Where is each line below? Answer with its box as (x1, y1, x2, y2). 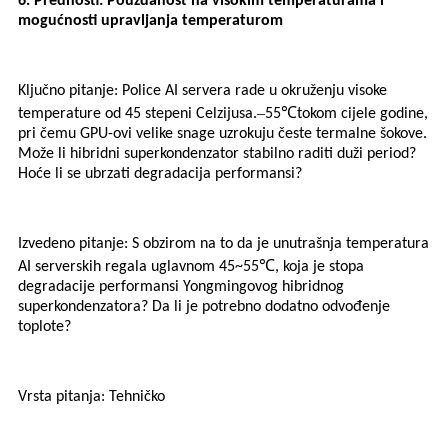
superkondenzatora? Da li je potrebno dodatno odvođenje (18, 299, 390, 316)
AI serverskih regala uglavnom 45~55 (18, 259, 259, 276)
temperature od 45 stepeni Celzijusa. (18, 106, 257, 123)
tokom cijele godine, (297, 106, 428, 123)
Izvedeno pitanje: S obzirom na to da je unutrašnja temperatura (18, 236, 429, 253)
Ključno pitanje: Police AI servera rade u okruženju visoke (18, 83, 387, 100)
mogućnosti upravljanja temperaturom (18, 13, 283, 30)
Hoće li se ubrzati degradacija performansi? (18, 166, 302, 183)
